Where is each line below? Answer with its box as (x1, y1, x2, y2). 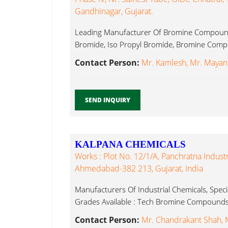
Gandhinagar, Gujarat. (75, 6, 153, 17)
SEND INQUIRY (85, 96, 130, 105)
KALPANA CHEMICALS (75, 139, 186, 150)
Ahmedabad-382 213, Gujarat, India (75, 163, 203, 175)
